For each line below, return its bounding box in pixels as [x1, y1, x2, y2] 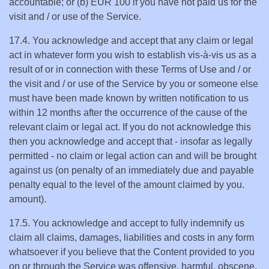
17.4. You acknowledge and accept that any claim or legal [9, 35, 253, 46]
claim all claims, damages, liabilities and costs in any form [9, 232, 254, 243]
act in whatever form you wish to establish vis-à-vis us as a [9, 50, 256, 60]
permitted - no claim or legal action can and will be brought [9, 151, 256, 161]
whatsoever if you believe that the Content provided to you [9, 247, 255, 257]
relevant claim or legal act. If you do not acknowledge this [9, 122, 251, 132]
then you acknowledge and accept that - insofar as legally [9, 136, 252, 147]
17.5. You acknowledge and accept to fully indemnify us [9, 218, 244, 228]
